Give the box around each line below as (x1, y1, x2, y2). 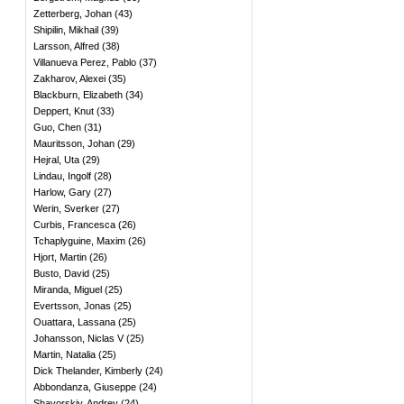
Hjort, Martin (33, 252, 87, 262)
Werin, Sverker (33, 203, 99, 214)
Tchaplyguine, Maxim (33, 235, 125, 246)
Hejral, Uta (33, 154, 79, 165)
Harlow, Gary (33, 187, 91, 197)
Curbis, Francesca (33, 219, 115, 230)
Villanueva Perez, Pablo (33, 57, 136, 68)
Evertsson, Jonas (33, 300, 111, 311)
